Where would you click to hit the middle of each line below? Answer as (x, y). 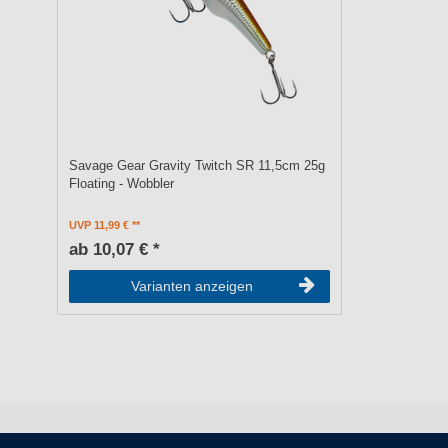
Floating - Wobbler (122, 184)
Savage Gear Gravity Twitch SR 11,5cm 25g (197, 166)
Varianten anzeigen (191, 286)
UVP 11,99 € (99, 225)
